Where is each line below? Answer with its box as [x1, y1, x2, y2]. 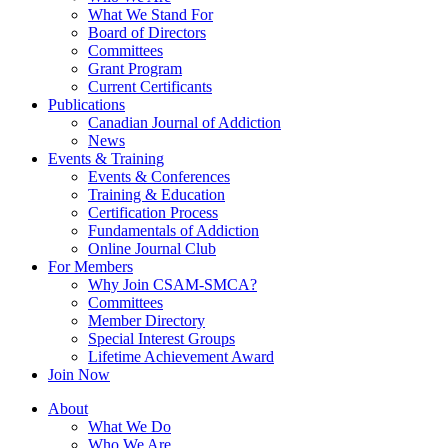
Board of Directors [88, 23, 206, 41]
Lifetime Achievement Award [88, 347, 274, 365]
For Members [48, 257, 133, 275]
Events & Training [48, 149, 164, 167]
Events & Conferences [88, 167, 230, 185]
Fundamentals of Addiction [88, 221, 259, 239]
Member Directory [88, 311, 205, 329]
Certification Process [88, 203, 218, 221]
